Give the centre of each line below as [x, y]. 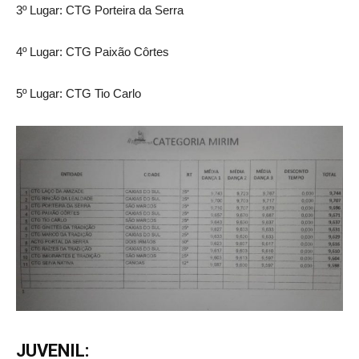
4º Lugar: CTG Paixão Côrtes [93, 52]
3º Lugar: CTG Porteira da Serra [100, 10]
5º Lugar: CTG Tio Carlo [79, 94]
